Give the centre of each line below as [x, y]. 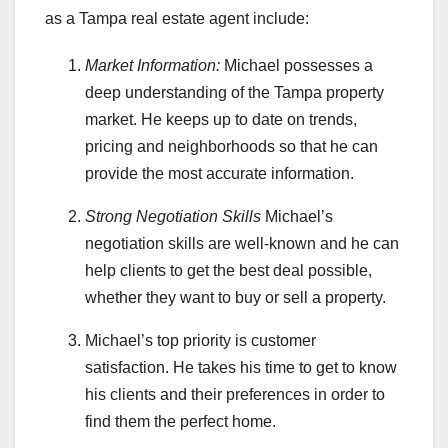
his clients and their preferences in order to [235, 394]
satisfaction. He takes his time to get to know [241, 367]
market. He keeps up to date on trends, [221, 119]
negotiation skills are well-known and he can [242, 243]
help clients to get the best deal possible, [228, 270]
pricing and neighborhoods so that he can [231, 146]
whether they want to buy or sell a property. [235, 297]
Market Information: [152, 65]
